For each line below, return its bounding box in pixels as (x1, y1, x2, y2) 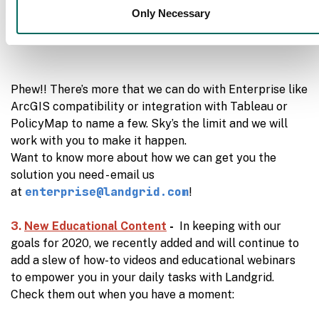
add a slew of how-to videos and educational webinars (11, 253, 296, 267)
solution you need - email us (11, 168, 155, 182)
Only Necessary (132, 7, 210, 19)
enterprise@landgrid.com (25, 184, 189, 199)
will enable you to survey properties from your (46, 8, 295, 21)
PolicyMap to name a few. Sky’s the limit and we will (11, 117, 288, 130)
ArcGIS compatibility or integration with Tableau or (11, 100, 288, 113)
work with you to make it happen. (11, 134, 187, 147)
